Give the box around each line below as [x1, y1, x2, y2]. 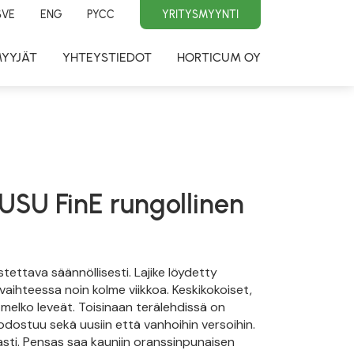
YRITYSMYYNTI [162, 7, 239, 21]
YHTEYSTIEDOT [62, 50, 152, 65]
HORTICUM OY [177, 50, 261, 65]
